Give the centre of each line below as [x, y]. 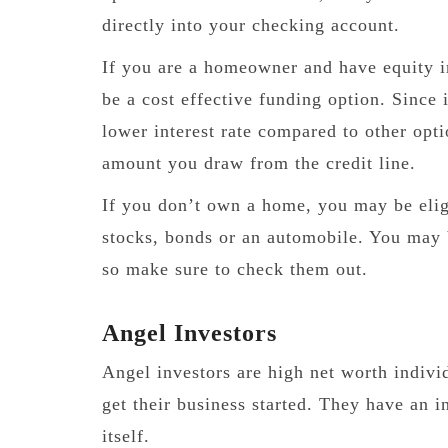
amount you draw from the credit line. [259, 162]
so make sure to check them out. [238, 268]
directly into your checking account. [254, 24]
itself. [126, 435]
